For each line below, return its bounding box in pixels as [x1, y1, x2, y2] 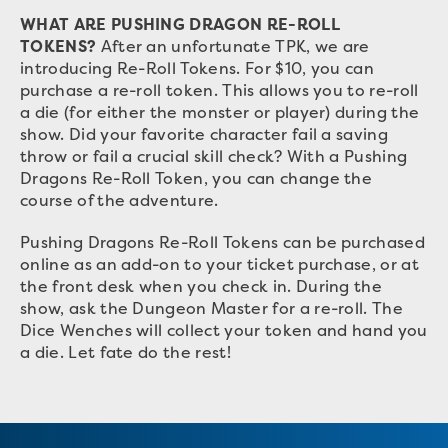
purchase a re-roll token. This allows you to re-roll [20, 79, 419, 101]
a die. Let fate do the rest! [20, 341, 231, 363]
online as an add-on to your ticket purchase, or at [20, 253, 420, 275]
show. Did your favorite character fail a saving [20, 123, 389, 145]
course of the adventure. [20, 189, 219, 211]
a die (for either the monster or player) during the [20, 101, 420, 123]
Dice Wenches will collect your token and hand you [20, 319, 428, 341]
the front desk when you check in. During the [20, 275, 383, 297]
